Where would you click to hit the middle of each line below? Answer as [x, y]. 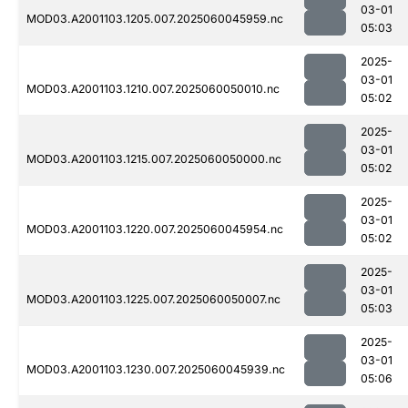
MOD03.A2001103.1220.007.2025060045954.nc [155, 229]
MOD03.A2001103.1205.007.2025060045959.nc [155, 19]
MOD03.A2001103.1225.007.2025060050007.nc [153, 300]
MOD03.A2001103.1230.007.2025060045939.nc [156, 370]
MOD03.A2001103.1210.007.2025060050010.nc [153, 89]
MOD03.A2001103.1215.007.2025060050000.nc [154, 159]
